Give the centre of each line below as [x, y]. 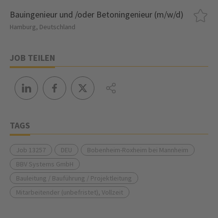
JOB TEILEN [32, 58]
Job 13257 [31, 150]
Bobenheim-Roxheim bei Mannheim [138, 150]
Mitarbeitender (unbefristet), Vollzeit [70, 192]
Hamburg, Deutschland [43, 27]
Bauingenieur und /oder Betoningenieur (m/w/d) [97, 14]
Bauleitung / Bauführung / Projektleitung [74, 178]
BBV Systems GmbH [45, 164]
